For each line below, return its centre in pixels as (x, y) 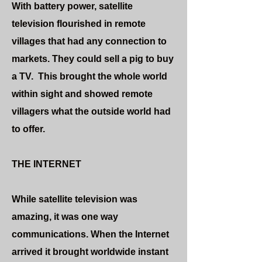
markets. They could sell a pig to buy (93, 59)
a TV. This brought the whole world (89, 76)
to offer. (28, 129)
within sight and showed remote (82, 94)
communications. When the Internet (90, 234)
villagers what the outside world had (91, 111)
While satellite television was (75, 199)
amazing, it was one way (65, 217)
